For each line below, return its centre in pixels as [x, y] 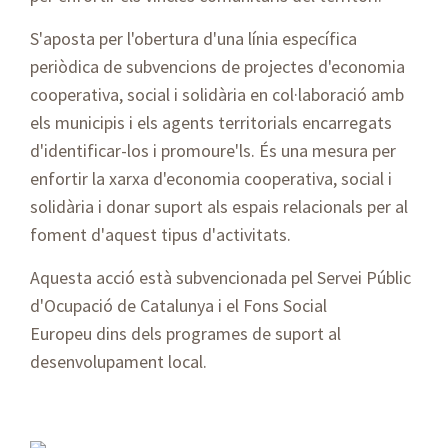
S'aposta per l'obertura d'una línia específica [193, 39]
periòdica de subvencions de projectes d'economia [217, 67]
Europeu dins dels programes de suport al [185, 334]
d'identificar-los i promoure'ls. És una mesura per [213, 151]
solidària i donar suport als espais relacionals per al [219, 207]
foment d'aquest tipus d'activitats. [160, 235]
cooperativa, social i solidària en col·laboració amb [217, 95]
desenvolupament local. [118, 362]
